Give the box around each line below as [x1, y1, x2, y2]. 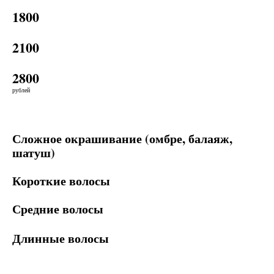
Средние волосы [12, 200, 103, 218]
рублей [12, 86, 30, 94]
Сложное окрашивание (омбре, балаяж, [12, 130, 232, 147]
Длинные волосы [12, 229, 109, 247]
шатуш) [12, 144, 55, 161]
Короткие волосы [12, 172, 110, 190]
